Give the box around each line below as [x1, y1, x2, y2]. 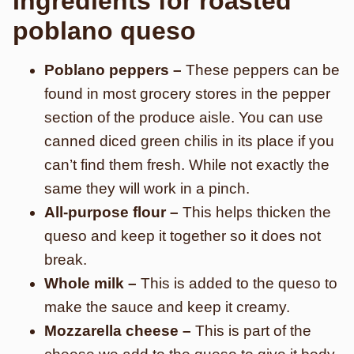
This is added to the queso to [141, 275, 337, 292]
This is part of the [195, 322, 311, 339]
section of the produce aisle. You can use [44, 109, 323, 126]
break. [44, 251, 87, 268]
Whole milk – [44, 275, 141, 292]
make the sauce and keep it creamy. [44, 299, 290, 315]
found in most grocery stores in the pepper [44, 85, 330, 102]
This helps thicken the [183, 204, 331, 220]
